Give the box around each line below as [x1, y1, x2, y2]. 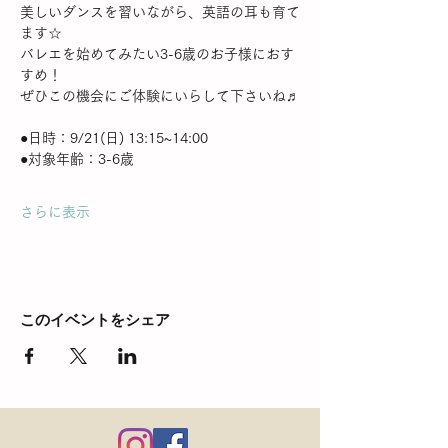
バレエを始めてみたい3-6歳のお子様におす [20, 47, 294, 61]
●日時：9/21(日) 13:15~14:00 [20, 131, 208, 145]
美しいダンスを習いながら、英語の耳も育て [20, 5, 300, 19]
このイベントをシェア [20, 310, 170, 329]
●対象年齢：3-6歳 [20, 152, 134, 166]
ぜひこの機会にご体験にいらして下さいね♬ [20, 89, 300, 103]
